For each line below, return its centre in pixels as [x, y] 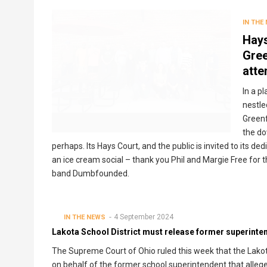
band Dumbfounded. [91, 174]
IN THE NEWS [85, 218]
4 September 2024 [144, 217]
